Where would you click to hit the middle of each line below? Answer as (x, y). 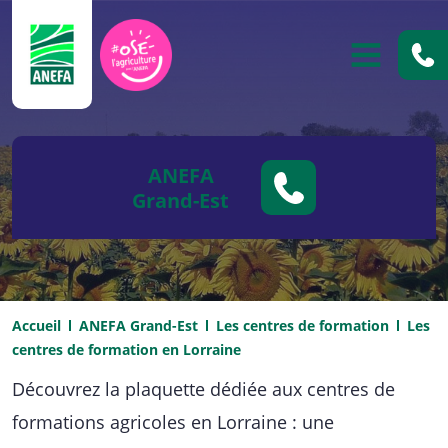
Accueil (36, 325)
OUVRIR (390, 79)
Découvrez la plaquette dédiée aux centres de (203, 389)
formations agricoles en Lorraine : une (173, 422)
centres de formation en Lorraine (126, 349)
